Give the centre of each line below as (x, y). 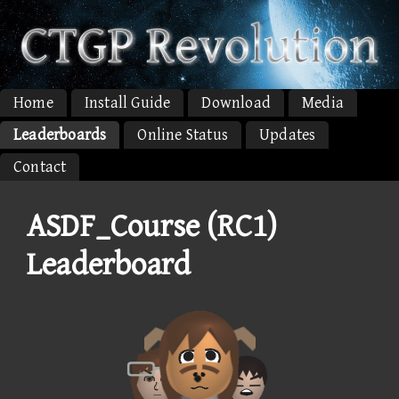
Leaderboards (60, 134)
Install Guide (127, 102)
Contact (40, 167)
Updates (288, 134)
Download (236, 102)
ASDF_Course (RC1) (152, 226)
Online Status (183, 134)
